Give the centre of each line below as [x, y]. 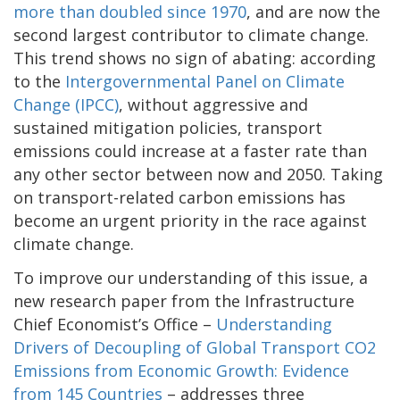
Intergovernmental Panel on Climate [205, 81]
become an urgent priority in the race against [190, 220]
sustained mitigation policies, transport [168, 127]
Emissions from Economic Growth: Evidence [181, 370]
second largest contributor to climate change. [191, 34]
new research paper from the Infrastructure [184, 300]
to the [39, 81]
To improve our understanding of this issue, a [191, 277]
